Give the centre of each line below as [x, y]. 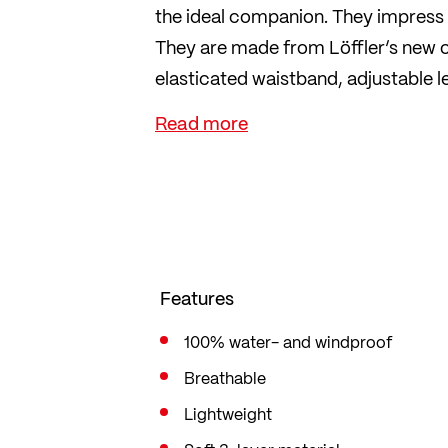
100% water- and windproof [288, 342]
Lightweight [228, 414]
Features [197, 298]
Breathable [225, 378]
